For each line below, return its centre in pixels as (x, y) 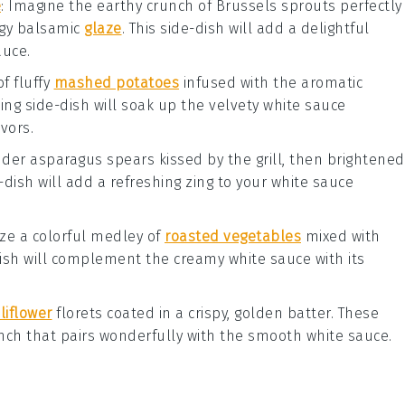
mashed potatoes (116, 83)
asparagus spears (92, 160)
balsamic (50, 29)
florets (77, 314)
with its (338, 259)
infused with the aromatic (271, 83)
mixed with (341, 237)
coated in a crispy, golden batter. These (240, 314)
